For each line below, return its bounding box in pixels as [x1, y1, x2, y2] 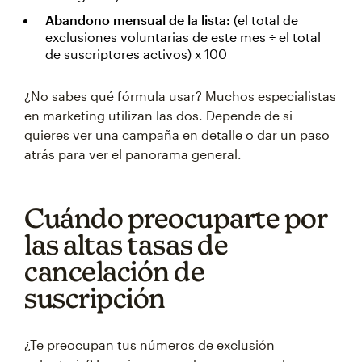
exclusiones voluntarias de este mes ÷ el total [45, 29, 321, 44]
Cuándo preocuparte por [24, 202, 327, 234]
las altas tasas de [24, 229, 228, 260]
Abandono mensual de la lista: [45, 12, 234, 27]
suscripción [24, 282, 166, 314]
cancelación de [24, 255, 204, 287]
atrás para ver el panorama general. [24, 146, 242, 162]
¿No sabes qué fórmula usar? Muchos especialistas [24, 88, 336, 103]
